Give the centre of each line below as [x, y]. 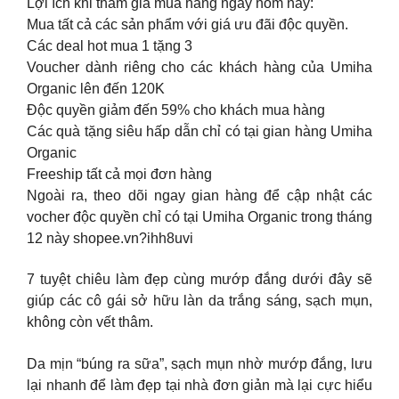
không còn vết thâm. [90, 322]
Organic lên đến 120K [96, 88]
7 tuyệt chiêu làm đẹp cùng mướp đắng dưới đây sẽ [199, 280]
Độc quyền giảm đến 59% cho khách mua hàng [176, 110]
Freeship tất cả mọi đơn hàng [119, 174]
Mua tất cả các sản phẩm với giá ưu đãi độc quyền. [187, 24]
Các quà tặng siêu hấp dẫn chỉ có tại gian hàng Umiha [199, 131]
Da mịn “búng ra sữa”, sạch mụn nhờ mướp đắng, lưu [199, 363]
